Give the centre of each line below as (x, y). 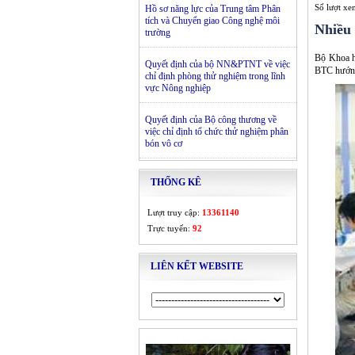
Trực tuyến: (170, 228)
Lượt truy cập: (175, 212)
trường (158, 32)
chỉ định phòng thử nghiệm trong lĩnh (215, 76)
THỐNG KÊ (176, 182)
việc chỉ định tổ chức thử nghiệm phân (217, 132)
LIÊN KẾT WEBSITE (197, 266)
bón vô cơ (164, 143)
